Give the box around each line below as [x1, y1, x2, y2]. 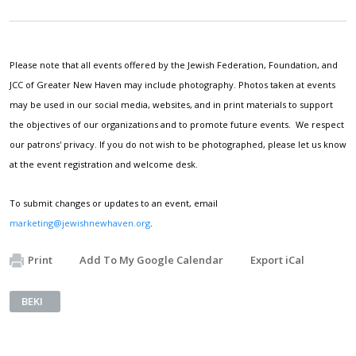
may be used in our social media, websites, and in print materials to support [10, 98, 333, 110]
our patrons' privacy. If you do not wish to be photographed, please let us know [10, 137, 346, 150]
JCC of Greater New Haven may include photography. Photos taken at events [10, 78, 335, 91]
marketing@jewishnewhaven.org [10, 216, 150, 229]
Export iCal [250, 252, 304, 267]
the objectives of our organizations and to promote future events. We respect [10, 118, 344, 130]
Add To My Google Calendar [79, 252, 223, 267]
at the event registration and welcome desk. [10, 157, 198, 170]
